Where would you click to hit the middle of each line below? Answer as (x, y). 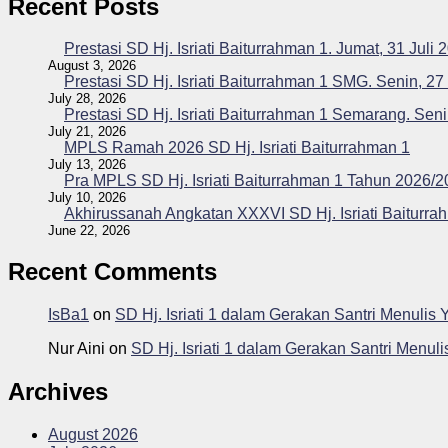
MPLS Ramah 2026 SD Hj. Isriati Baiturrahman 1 (237, 148)
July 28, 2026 (87, 99)
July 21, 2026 (87, 132)
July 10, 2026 (87, 198)
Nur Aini (76, 349)
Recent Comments (112, 272)
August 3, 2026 (92, 66)
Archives (58, 392)
